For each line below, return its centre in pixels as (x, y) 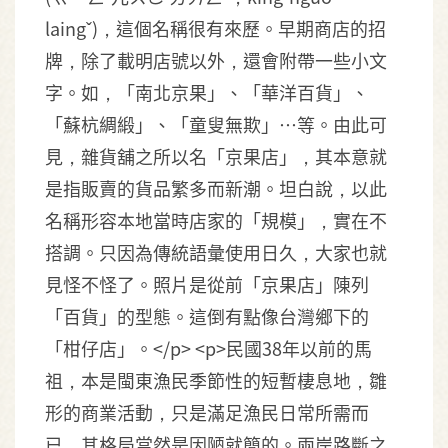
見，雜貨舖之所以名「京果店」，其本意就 (216, 156)
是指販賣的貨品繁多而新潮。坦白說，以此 (216, 188)
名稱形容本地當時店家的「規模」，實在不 (216, 220)
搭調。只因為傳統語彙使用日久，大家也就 (216, 252)
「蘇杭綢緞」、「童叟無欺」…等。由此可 (216, 124)
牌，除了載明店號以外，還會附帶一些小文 (216, 60)
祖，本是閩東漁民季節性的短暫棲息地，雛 (216, 380)
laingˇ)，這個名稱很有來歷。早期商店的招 (215, 28)
